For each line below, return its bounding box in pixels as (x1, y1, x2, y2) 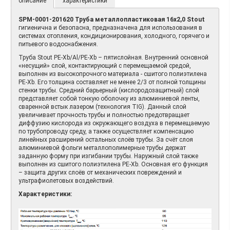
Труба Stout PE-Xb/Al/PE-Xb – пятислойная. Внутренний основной (18, 53, 208, 61)
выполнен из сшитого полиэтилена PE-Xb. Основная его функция (18, 160, 208, 168)
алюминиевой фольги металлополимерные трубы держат (18, 144, 186, 151)
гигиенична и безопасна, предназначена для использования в (18, 24, 202, 31)
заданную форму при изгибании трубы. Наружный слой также (18, 152, 198, 160)
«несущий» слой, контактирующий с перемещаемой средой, (18, 62, 191, 69)
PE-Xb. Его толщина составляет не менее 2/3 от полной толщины (18, 78, 206, 86)
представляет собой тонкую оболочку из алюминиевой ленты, (18, 94, 200, 102)
